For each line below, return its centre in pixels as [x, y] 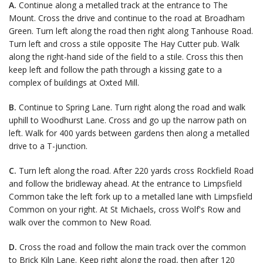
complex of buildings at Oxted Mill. [74, 83]
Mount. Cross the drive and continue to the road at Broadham [127, 18]
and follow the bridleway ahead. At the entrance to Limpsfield [125, 184]
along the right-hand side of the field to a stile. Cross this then [126, 57]
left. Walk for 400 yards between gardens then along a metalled [129, 133]
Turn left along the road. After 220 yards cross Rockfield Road [135, 171]
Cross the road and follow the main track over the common [131, 247]
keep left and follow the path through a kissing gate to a [115, 70]
